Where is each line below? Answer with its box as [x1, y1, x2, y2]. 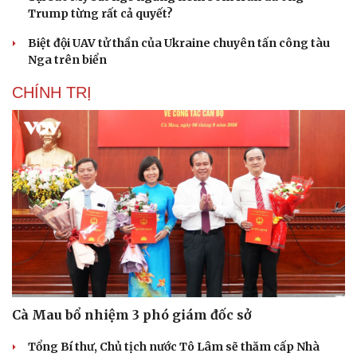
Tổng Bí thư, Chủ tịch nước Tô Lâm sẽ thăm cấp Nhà [28, 339, 320, 355]
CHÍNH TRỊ [12, 83, 92, 101]
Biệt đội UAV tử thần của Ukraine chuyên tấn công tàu [28, 35, 330, 50]
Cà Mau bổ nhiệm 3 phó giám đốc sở [12, 307, 252, 324]
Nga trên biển [28, 52, 107, 67]
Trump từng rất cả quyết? [28, 6, 173, 21]
